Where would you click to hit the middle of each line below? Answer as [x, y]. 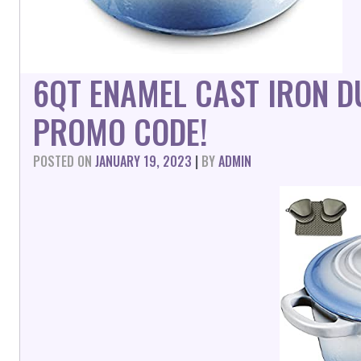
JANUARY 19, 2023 [143, 161]
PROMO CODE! [120, 131]
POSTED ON [64, 161]
